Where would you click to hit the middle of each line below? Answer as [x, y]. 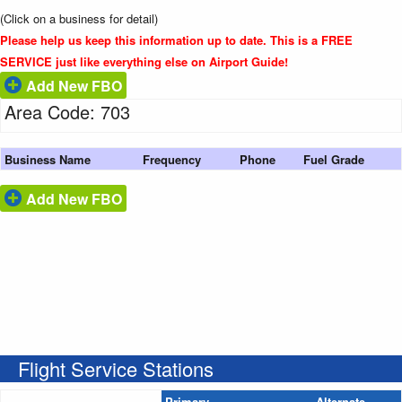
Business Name [48, 159]
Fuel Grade [334, 159]
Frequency [172, 159]
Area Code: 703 [67, 111]
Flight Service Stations [116, 368]
